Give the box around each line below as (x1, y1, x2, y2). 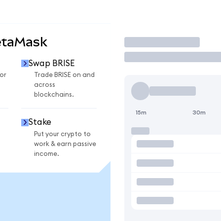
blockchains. (34, 91, 74, 99)
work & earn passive (34, 140, 96, 147)
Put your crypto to (34, 130, 91, 138)
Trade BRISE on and (34, 72, 95, 79)
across (34, 81, 55, 89)
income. (34, 150, 59, 157)
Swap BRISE (28, 59, 74, 68)
